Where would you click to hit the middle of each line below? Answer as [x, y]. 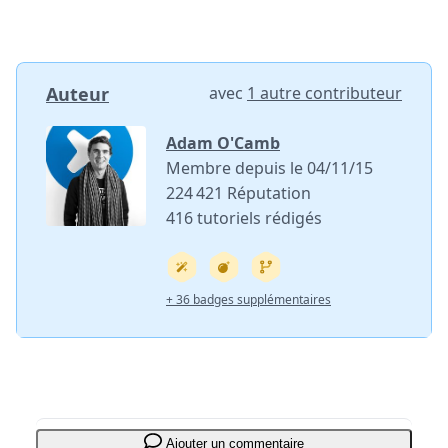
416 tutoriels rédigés [244, 218]
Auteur [77, 94]
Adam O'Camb [223, 143]
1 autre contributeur [324, 93]
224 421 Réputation [238, 193]
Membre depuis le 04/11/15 [269, 168]
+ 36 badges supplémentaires [248, 300]
